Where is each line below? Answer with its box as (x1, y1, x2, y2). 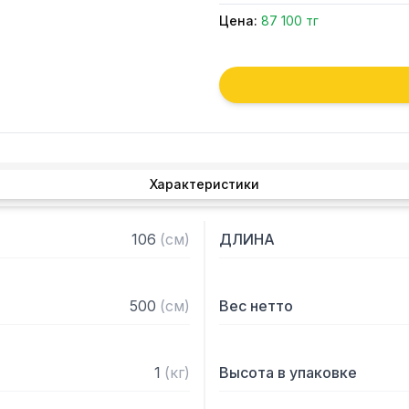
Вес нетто (219, 297, 293, 315)
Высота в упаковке (219, 363, 357, 382)
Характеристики (150, 176, 259, 192)
